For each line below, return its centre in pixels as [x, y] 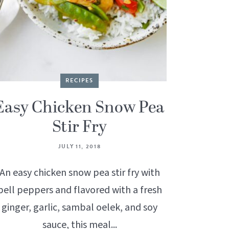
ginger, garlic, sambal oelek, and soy [79, 208]
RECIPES [79, 81]
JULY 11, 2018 [79, 147]
